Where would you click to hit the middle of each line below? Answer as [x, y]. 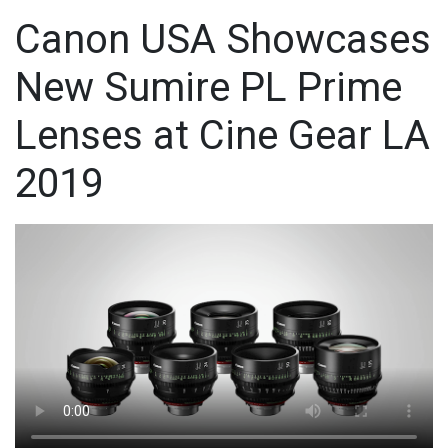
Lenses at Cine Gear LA [222, 135]
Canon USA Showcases [223, 39]
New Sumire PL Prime [208, 87]
